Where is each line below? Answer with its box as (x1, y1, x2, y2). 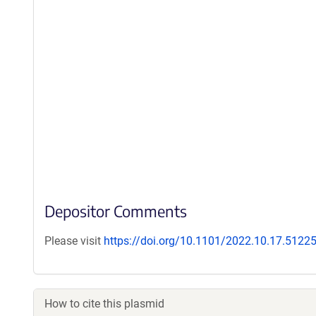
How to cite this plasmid (44, 297, 164, 310)
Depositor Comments (44, 201, 187, 221)
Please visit (44, 234, 104, 248)
